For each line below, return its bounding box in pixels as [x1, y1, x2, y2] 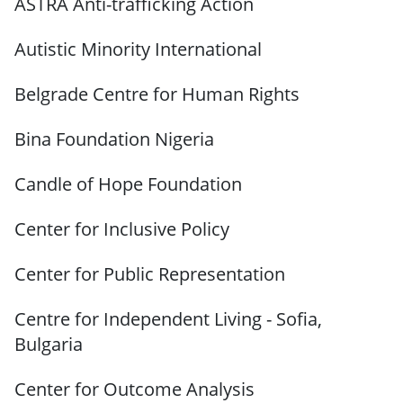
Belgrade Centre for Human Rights [14, 82, 300, 107]
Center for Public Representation [14, 262, 285, 287]
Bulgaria [14, 332, 83, 357]
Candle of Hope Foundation [14, 172, 242, 197]
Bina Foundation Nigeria [14, 127, 214, 152]
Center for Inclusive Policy [14, 217, 229, 242]
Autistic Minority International [14, 37, 262, 62]
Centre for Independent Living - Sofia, [14, 307, 322, 332]
